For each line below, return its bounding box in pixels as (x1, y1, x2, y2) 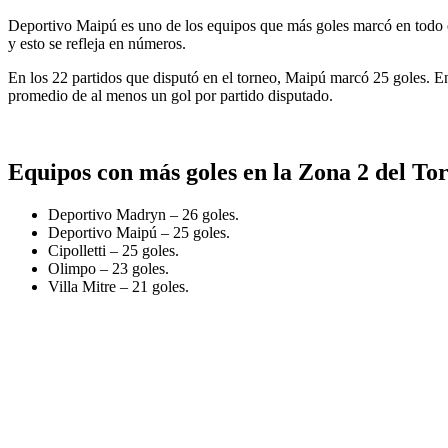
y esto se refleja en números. (8, 34, 186, 52)
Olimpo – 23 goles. (48, 259, 169, 277)
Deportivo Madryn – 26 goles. (48, 205, 239, 223)
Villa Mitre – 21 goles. (48, 277, 189, 295)
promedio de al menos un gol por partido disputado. (8, 86, 333, 104)
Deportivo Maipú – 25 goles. (48, 223, 230, 241)
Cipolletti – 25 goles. (48, 241, 179, 259)
